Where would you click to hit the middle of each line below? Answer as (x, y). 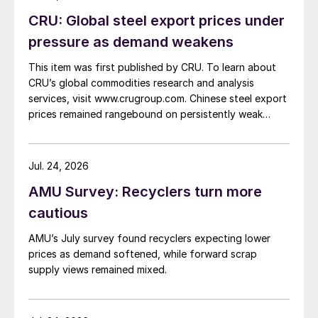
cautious (58, 213)
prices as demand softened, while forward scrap (143, 254)
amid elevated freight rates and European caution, (147, 146)
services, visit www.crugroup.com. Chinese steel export (158, 99)
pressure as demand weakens (131, 42)
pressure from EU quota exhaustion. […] (124, 177)
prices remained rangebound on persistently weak (146, 114)
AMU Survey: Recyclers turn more (145, 192)
